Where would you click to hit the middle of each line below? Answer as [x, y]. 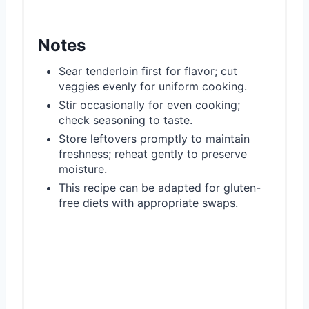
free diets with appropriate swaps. [148, 202]
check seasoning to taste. [126, 120]
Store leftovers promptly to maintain [154, 138]
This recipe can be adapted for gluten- [160, 187]
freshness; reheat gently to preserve [153, 153]
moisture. [83, 169]
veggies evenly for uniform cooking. [153, 86]
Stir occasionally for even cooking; [149, 104]
